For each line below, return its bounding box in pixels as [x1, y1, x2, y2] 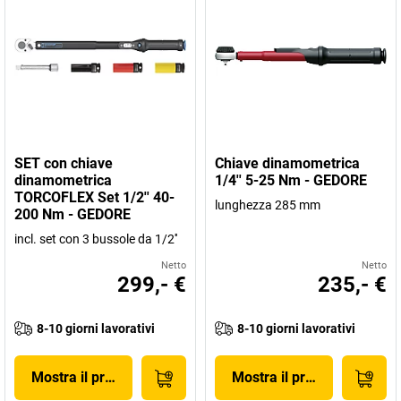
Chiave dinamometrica [215, 155, 360, 172]
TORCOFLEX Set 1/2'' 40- [14, 189, 175, 206]
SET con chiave [14, 155, 113, 172]
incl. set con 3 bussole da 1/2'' [14, 232, 177, 246]
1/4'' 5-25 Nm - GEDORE [215, 172, 367, 189]
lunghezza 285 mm [215, 198, 320, 212]
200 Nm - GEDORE [14, 206, 131, 223]
